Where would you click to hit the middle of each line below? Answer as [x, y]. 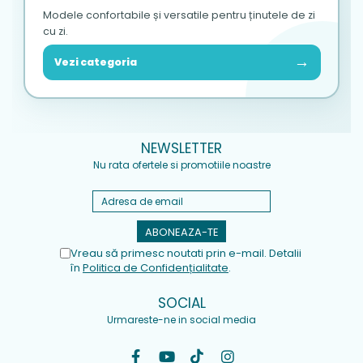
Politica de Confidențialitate [156, 268]
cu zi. [55, 31]
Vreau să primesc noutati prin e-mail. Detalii [186, 253]
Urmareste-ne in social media [181, 320]
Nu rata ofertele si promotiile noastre [181, 165]
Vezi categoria [95, 62]
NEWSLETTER [181, 148]
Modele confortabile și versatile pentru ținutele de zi [179, 15]
